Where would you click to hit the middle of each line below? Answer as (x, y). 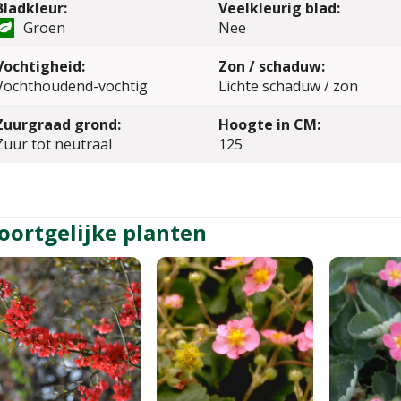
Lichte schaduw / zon (288, 86)
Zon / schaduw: (271, 66)
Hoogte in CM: (269, 124)
